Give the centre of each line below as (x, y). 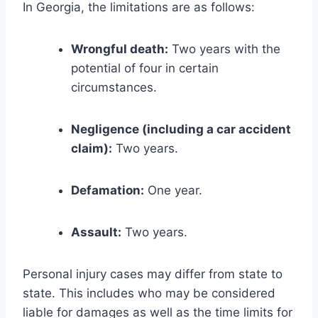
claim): (92, 148)
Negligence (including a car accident (181, 129)
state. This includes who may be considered (149, 293)
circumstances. (114, 87)
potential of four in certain (145, 68)
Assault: (96, 232)
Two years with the (224, 49)
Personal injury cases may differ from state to (153, 274)
